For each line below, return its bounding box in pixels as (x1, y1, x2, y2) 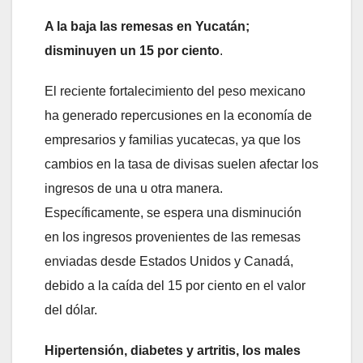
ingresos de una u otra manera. (45, 181, 223, 195)
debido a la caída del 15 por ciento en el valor (45, 278, 305, 293)
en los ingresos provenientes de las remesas (45, 229, 301, 244)
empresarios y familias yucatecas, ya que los (45, 132, 301, 147)
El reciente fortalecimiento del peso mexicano (45, 83, 305, 98)
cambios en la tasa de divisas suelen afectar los (45, 156, 318, 171)
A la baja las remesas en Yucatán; (45, 19, 250, 33)
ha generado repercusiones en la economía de (45, 108, 312, 122)
